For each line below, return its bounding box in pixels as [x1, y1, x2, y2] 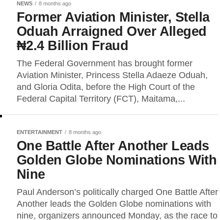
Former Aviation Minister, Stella [17, 9, 210, 25]
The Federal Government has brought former [17, 58, 192, 68]
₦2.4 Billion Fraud [17, 38, 129, 53]
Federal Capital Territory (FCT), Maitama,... [17, 94, 185, 104]
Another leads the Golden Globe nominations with [17, 199, 211, 209]
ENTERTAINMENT [17, 129, 62, 135]
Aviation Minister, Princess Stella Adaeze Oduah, [17, 70, 208, 80]
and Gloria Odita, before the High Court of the [17, 82, 195, 92]
